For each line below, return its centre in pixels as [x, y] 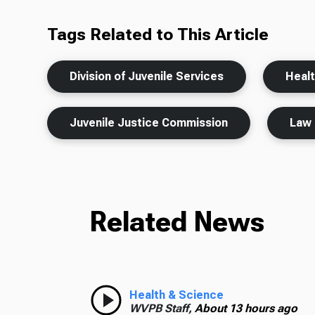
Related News [177, 222]
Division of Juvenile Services [147, 77]
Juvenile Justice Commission [149, 123]
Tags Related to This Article [158, 35]
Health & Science [176, 295]
